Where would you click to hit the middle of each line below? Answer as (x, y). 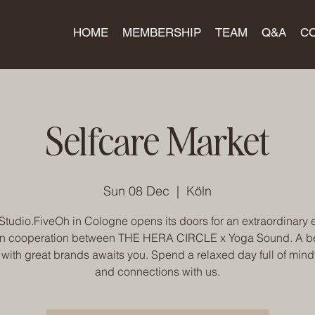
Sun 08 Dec (136, 191)
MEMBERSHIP (162, 32)
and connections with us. (157, 271)
